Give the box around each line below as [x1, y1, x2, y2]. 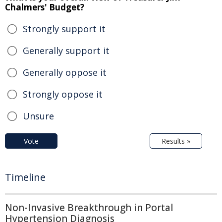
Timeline [5, 170, 46, 184]
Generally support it [23, 45, 110, 57]
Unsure [23, 110, 54, 122]
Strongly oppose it [23, 88, 103, 101]
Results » [162, 136, 190, 146]
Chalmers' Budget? [5, 1, 84, 13]
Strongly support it [23, 23, 106, 35]
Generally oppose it [23, 66, 107, 79]
